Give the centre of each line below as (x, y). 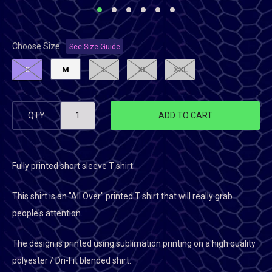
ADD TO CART (185, 116)
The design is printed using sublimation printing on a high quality (134, 244)
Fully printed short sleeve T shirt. (73, 166)
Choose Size (36, 46)
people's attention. (47, 213)
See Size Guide (95, 47)
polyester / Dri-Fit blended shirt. (72, 261)
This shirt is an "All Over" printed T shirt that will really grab (122, 196)
